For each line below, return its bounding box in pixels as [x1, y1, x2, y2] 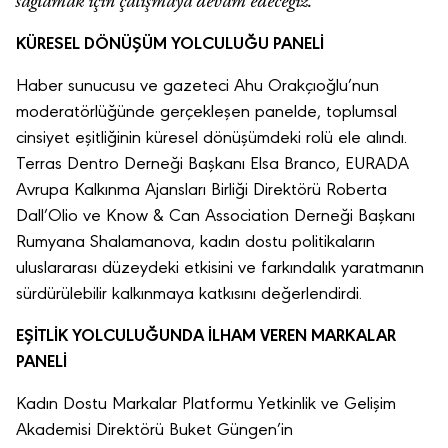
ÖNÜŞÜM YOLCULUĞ [95, 36, 258, 54]
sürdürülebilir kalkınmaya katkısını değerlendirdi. [16, 286, 362, 304]
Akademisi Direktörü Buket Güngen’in [16, 422, 293, 440]
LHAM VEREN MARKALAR [212, 328, 396, 346]
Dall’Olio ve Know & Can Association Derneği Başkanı [16, 208, 415, 226]
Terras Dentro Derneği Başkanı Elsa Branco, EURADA [16, 156, 409, 174]
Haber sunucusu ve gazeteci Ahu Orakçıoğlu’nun [16, 78, 379, 96]
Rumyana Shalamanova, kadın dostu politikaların [16, 234, 375, 252]
